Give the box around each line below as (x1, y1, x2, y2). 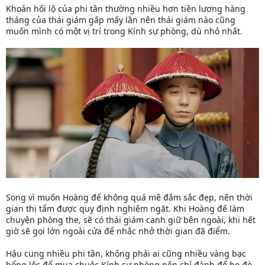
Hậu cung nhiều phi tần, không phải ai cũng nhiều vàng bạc (6, 248, 246, 260)
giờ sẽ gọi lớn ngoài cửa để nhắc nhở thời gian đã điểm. (6, 225, 230, 237)
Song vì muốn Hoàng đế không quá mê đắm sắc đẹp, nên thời (6, 192, 253, 203)
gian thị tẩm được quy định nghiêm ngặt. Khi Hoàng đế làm (6, 203, 244, 215)
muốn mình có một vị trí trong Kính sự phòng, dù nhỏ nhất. (6, 25, 243, 37)
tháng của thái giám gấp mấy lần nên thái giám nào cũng (6, 14, 235, 25)
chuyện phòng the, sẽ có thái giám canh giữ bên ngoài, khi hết (6, 214, 256, 226)
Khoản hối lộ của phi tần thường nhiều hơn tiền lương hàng (6, 2, 245, 14)
